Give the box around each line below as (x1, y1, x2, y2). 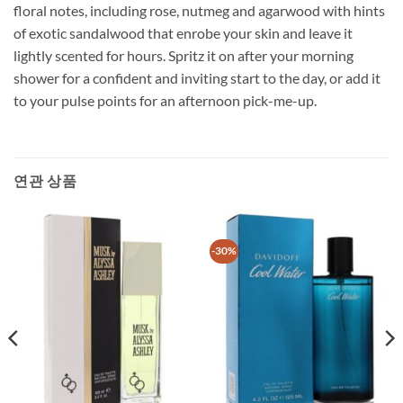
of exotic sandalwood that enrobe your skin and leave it (13, 23, 353, 41)
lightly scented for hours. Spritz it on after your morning (13, 46, 354, 64)
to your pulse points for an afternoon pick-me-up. (13, 91, 317, 109)
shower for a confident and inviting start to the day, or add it (13, 68, 381, 86)
